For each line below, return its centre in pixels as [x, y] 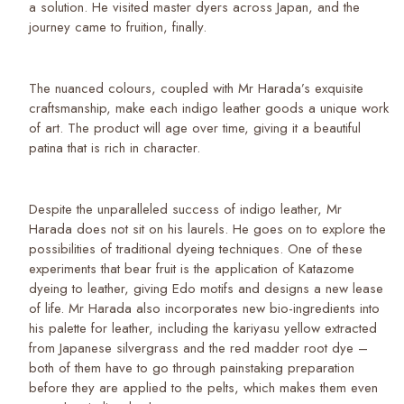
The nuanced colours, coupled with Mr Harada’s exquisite [196, 88]
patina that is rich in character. [117, 147]
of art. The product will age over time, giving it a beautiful [195, 128]
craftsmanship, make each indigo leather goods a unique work [209, 108]
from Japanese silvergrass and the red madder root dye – [198, 348]
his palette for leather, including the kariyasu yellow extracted [203, 328]
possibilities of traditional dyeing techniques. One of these [196, 248]
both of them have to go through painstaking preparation [192, 367]
